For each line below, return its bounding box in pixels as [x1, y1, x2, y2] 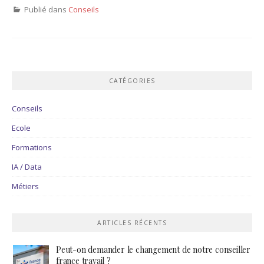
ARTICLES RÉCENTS [97, 218, 167, 227]
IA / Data [12, 161, 42, 173]
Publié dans [24, 4, 68, 15]
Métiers [12, 181, 39, 192]
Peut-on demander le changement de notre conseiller [56, 243, 250, 255]
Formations [12, 142, 52, 153]
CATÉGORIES [108, 77, 156, 85]
